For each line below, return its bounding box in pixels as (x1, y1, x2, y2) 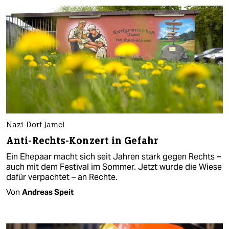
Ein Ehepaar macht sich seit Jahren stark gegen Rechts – (6, 151, 221, 163)
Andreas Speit (22, 187, 74, 197)
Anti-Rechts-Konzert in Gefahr (6, 134, 158, 148)
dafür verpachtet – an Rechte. (6, 172, 118, 183)
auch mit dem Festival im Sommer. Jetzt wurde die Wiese (6, 162, 222, 173)
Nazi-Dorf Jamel (6, 122, 65, 130)
